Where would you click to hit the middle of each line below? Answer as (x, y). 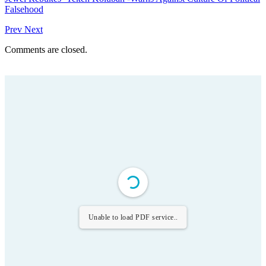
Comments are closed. (46, 49)
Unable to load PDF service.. (133, 217)
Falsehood (24, 9)
